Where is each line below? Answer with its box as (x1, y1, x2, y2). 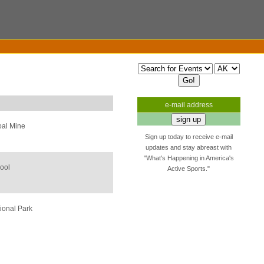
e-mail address (164, 101, 213, 109)
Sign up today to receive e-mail (144, 133, 233, 140)
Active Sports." (167, 165, 210, 172)
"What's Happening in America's (143, 154, 234, 161)
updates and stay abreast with (146, 144, 232, 151)
